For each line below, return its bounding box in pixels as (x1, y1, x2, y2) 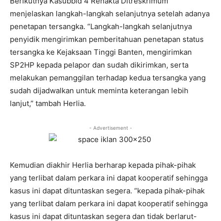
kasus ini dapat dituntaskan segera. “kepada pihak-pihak (10, 186, 205, 196)
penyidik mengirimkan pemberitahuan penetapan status (10, 35, 204, 44)
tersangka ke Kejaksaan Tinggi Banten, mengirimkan (10, 47, 192, 57)
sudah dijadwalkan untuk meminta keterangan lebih (10, 86, 188, 96)
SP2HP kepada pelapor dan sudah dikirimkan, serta (10, 60, 188, 70)
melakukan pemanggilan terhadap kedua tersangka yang (10, 73, 206, 83)
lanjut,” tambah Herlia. (10, 99, 86, 109)
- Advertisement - (89, 125, 132, 131)
